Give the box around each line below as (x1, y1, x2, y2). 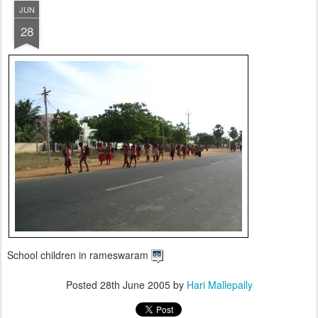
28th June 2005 (99, 278, 170, 292)
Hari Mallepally (186, 278, 253, 292)
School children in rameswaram (7, 247, 151, 262)
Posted (65, 278, 100, 292)
